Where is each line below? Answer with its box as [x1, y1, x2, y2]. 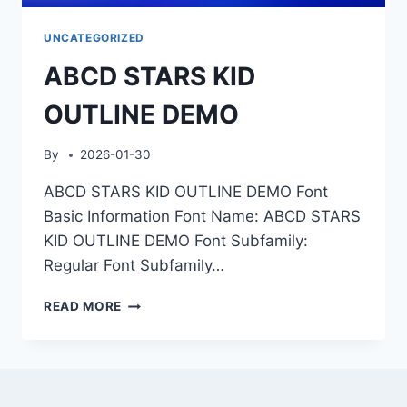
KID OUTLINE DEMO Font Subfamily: [44, 232, 308, 251]
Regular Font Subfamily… [44, 256, 224, 275]
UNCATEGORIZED [44, 30, 144, 45]
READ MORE [44, 299, 123, 314]
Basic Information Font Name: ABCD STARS [44, 207, 361, 226]
